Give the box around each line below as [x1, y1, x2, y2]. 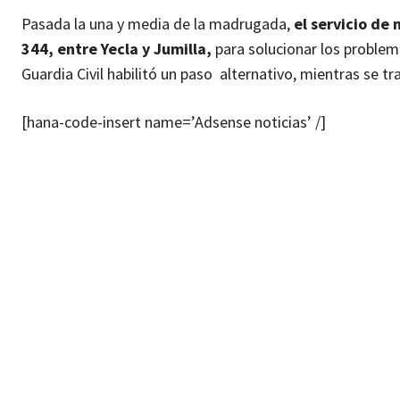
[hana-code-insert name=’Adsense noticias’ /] [21, 112, 326, 133]
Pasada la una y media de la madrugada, [21, 13, 294, 35]
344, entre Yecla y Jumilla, [21, 38, 212, 60]
